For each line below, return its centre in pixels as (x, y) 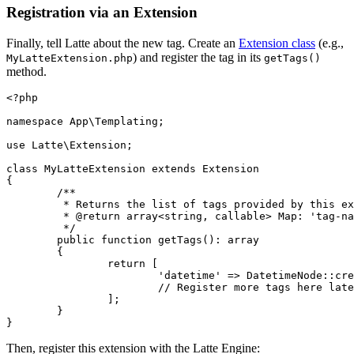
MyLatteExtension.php (70, 58)
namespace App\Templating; (85, 122)
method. (26, 72)
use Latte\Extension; (70, 145)
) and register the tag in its (198, 58)
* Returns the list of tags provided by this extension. (32, 205)
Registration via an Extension (102, 13)
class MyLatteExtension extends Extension (133, 169)
